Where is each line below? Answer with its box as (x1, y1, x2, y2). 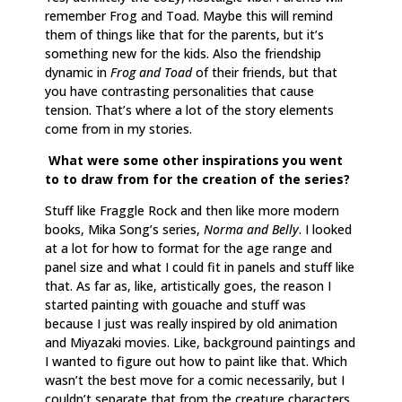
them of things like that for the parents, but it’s (45, 25, 324, 43)
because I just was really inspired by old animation (45, 314, 337, 332)
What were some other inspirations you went (45, 151, 343, 169)
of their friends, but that (192, 63, 337, 81)
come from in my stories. (45, 119, 192, 137)
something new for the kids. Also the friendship (45, 44, 321, 62)
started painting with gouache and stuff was (45, 295, 306, 313)
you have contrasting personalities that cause (45, 82, 314, 100)
